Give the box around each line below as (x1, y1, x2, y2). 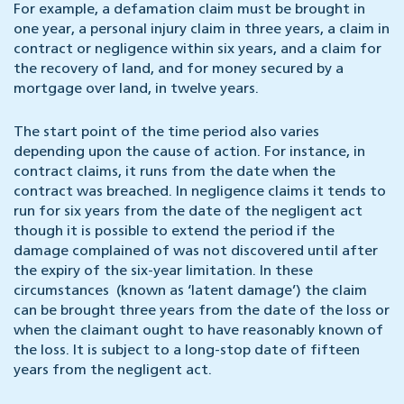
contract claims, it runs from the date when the (14, 165, 335, 180)
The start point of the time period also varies (14, 125, 319, 141)
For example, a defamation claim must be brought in (14, 3, 365, 18)
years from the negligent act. (14, 363, 212, 379)
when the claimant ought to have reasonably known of (14, 324, 383, 339)
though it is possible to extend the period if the (14, 225, 335, 240)
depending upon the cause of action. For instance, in (14, 145, 365, 161)
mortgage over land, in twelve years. (14, 82, 259, 97)
